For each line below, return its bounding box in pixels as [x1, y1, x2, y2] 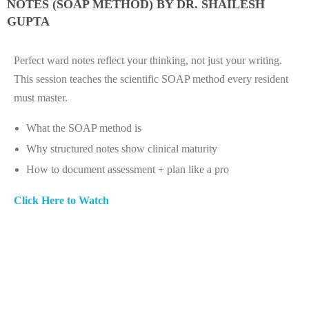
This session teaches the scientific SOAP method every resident [14, 72, 288, 85]
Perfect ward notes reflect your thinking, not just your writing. [14, 54, 282, 66]
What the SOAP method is [26, 121, 141, 134]
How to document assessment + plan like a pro [26, 163, 229, 175]
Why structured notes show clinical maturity [26, 142, 217, 154]
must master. [14, 91, 68, 103]
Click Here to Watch [14, 194, 109, 206]
